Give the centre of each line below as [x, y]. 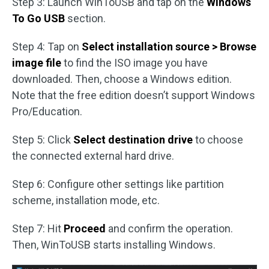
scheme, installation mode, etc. [86, 200]
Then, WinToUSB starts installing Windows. [114, 245]
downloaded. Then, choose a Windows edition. [122, 79]
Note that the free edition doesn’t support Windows [134, 95]
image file [37, 63]
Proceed [85, 228]
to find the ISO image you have [134, 63]
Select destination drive [133, 140]
